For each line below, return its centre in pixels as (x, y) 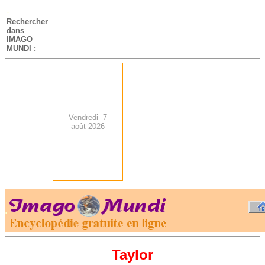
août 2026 (88, 126)
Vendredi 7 (88, 117)
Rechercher (27, 22)
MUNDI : (21, 48)
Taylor (132, 255)
